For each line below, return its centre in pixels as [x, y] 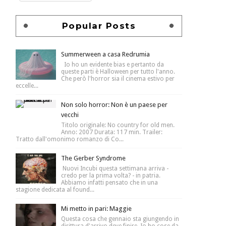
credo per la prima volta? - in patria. [111, 175]
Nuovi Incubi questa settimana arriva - [115, 168]
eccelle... [27, 86]
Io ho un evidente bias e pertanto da [112, 64]
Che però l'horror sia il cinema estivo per [118, 78]
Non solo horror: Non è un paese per [114, 104]
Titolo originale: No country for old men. [118, 125]
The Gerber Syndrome [93, 158]
